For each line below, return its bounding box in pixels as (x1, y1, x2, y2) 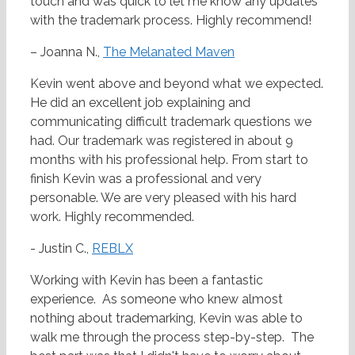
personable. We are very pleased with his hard (30, 190, 296, 206)
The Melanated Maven (103, 44, 235, 60)
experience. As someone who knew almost (30, 292, 283, 307)
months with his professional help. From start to (30, 152, 308, 168)
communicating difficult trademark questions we (30, 114, 311, 130)
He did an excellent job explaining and (30, 95, 250, 111)
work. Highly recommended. (30, 209, 194, 225)
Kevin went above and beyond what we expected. (30, 76, 323, 92)
